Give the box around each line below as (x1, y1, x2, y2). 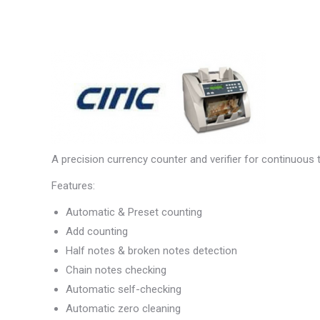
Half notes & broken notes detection (66, 244, 237, 257)
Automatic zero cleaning (66, 302, 181, 315)
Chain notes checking (66, 264, 166, 276)
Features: (51, 179, 95, 192)
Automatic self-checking (66, 283, 181, 296)
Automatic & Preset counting (66, 206, 202, 219)
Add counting (66, 225, 128, 238)
